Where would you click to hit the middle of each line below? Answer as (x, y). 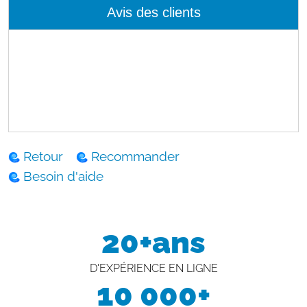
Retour (43, 156)
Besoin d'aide (63, 176)
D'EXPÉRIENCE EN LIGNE (153, 268)
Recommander (135, 156)
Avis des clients (153, 12)
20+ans (153, 242)
